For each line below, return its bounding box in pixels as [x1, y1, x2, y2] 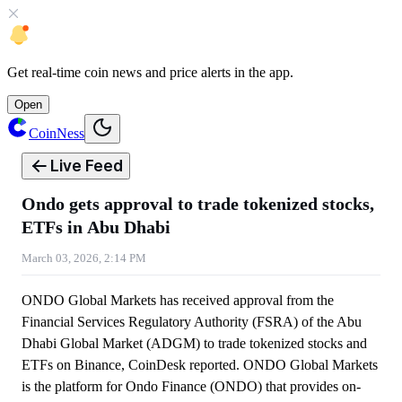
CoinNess [29, 126, 84, 141]
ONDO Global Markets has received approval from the [22, 293, 334, 308]
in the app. [231, 65, 293, 80]
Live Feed [50, 156, 123, 175]
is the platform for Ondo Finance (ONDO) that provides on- [22, 379, 361, 394]
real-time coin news [31, 65, 142, 80]
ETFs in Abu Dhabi [22, 217, 170, 237]
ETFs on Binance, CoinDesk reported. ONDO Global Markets [22, 357, 378, 372]
